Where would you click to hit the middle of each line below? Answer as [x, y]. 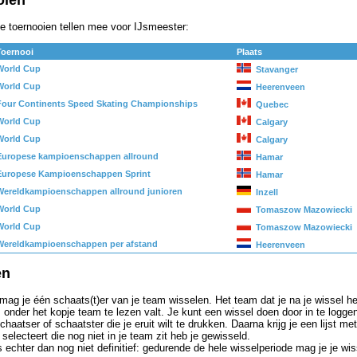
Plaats [249, 52]
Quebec [272, 105]
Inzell [267, 192]
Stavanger [277, 70]
